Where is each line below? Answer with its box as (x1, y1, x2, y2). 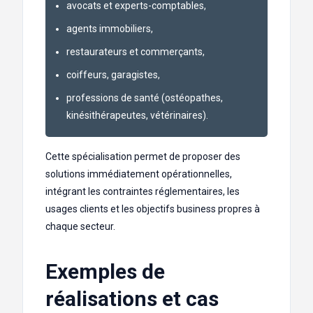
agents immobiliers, (66, 23, 153, 35)
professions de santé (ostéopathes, (66, 92, 223, 104)
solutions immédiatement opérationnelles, (45, 168, 232, 180)
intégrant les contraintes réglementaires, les (45, 186, 240, 198)
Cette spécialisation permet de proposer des (45, 151, 240, 163)
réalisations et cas (45, 286, 219, 312)
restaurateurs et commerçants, (66, 46, 205, 58)
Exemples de (45, 259, 165, 284)
